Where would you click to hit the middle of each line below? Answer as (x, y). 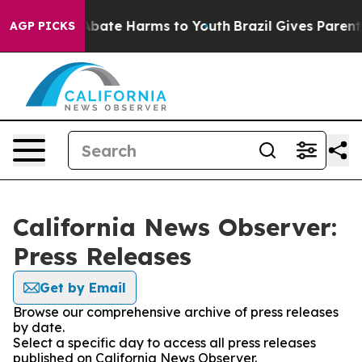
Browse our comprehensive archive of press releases (176, 312)
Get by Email (83, 288)
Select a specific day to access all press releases (164, 343)
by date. (39, 327)
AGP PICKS (42, 26)
